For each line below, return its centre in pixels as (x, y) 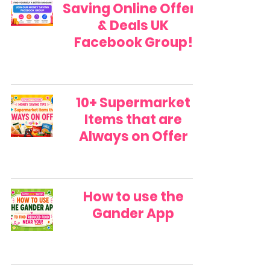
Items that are (133, 119)
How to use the (133, 196)
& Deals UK (133, 25)
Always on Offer (133, 136)
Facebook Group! (133, 42)
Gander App (133, 213)
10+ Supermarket (133, 102)
